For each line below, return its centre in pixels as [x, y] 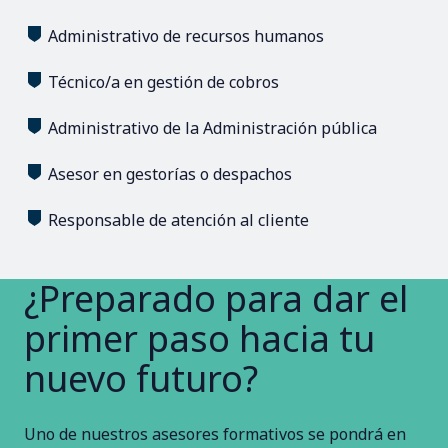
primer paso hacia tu [199, 338]
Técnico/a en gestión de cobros [163, 81]
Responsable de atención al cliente [178, 219]
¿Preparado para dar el [216, 298]
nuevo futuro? [141, 378]
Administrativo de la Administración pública [212, 127]
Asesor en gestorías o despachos [170, 173]
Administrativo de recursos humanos [186, 35]
